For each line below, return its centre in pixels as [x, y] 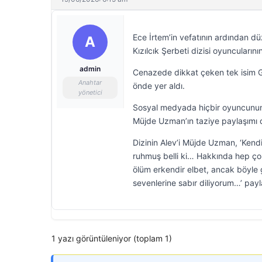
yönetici [90, 92]
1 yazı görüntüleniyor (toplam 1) [112, 238]
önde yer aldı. [159, 86]
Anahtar [90, 82]
